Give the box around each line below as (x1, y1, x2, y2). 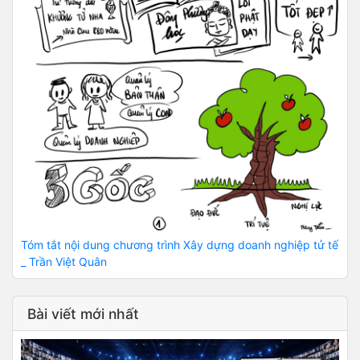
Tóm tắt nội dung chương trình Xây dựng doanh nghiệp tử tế (21, 238, 338, 252)
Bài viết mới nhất (27, 305, 139, 322)
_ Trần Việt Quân (21, 255, 107, 269)
